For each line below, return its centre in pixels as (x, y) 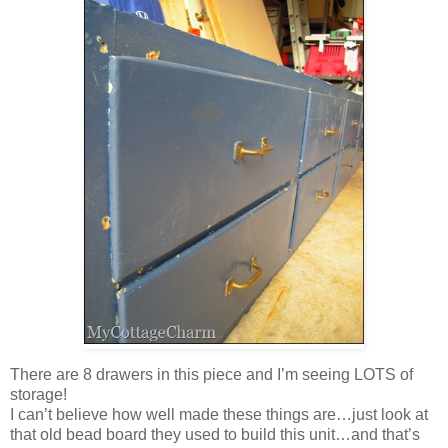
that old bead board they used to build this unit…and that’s (215, 435)
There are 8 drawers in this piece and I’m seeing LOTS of (211, 375)
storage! (38, 395)
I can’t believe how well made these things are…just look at (219, 415)
